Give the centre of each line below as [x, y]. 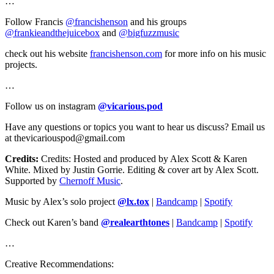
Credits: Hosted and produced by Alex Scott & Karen [144, 158]
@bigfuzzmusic [149, 32]
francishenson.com [126, 53]
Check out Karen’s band [53, 222]
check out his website [47, 53]
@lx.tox [133, 201]
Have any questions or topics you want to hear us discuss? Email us [135, 127]
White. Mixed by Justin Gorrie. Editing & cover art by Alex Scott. [132, 169]
